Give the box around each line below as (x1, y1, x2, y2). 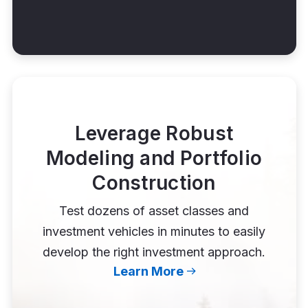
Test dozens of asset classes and (59, 203, 249, 218)
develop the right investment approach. (43, 244, 265, 259)
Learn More (113, 263, 184, 278)
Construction (92, 170, 216, 195)
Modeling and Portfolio (45, 146, 263, 170)
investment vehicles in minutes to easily (43, 223, 265, 239)
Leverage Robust (74, 121, 234, 145)
